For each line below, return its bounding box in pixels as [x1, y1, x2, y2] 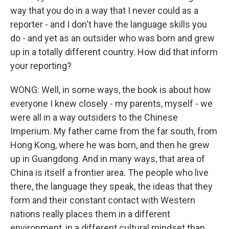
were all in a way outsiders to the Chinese [10, 112, 178, 123]
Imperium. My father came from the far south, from [10, 126, 217, 136]
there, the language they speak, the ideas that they [10, 181, 213, 192]
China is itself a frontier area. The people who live [10, 167, 209, 178]
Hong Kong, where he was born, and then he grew [10, 140, 210, 150]
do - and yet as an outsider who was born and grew [10, 33, 215, 43]
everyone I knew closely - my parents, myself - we [10, 98, 213, 109]
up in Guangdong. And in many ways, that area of [10, 153, 205, 164]
